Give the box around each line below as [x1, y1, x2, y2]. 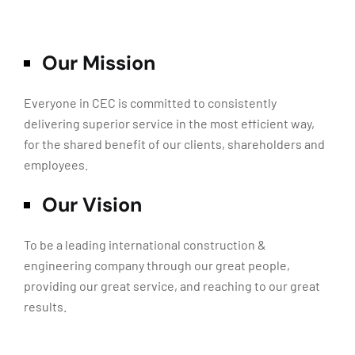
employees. [24, 157, 88, 172]
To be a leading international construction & [24, 237, 266, 252]
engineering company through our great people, [24, 258, 290, 273]
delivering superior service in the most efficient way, [24, 116, 315, 131]
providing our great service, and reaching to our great [24, 278, 320, 293]
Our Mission [42, 50, 155, 76]
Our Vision [42, 192, 142, 218]
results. [24, 299, 67, 314]
